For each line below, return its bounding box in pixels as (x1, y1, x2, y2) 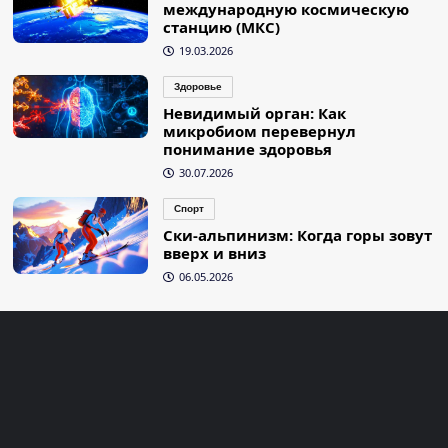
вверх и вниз (162, 243, 266, 264)
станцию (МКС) (162, 17, 280, 38)
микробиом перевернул (162, 121, 356, 142)
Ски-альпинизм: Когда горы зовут (162, 225, 432, 246)
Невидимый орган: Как (162, 103, 346, 124)
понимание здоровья (162, 139, 332, 160)
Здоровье (173, 81, 222, 93)
